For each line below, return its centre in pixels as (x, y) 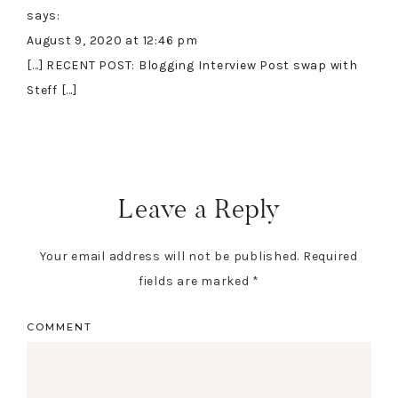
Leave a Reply (199, 209)
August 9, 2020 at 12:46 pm (112, 41)
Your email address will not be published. (170, 257)
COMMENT (60, 327)
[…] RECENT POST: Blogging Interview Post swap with (192, 66)
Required (330, 257)
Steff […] (52, 91)
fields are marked (195, 282)
